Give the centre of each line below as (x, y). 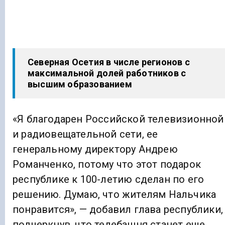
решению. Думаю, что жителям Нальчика (115, 195)
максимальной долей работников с (107, 73)
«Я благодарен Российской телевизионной (118, 119)
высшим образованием (80, 84)
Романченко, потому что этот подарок (107, 164)
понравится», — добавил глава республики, (118, 210)
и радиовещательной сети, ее (85, 134)
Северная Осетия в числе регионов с (109, 62)
